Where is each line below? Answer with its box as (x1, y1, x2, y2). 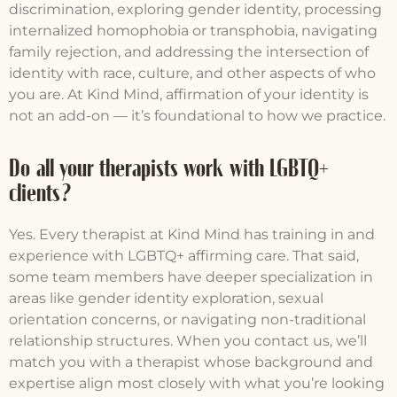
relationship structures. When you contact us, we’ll (9, 331, 367, 349)
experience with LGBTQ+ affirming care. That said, (9, 246, 359, 264)
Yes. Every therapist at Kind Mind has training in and (9, 225, 375, 243)
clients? (9, 182, 72, 206)
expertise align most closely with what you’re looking (9, 374, 385, 392)
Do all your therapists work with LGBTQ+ (9, 157, 329, 181)
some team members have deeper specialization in (9, 268, 373, 285)
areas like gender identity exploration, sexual (9, 289, 323, 307)
